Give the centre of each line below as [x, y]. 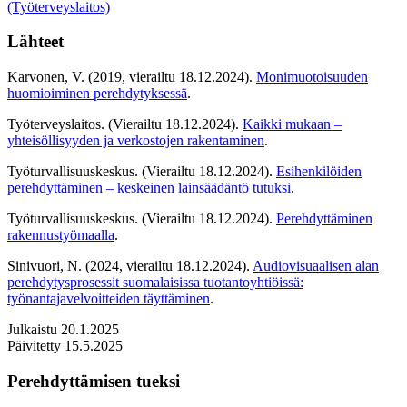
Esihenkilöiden [319, 172]
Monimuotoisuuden [312, 77]
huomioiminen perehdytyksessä [97, 94]
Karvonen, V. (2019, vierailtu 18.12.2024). [132, 77]
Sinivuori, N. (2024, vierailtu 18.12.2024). [130, 266]
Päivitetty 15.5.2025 [65, 346]
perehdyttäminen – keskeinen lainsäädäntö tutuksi [149, 188]
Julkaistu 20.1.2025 [63, 330]
